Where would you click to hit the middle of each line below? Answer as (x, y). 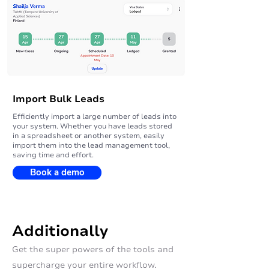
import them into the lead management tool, (91, 145)
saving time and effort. (53, 155)
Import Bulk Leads (59, 99)
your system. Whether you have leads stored (92, 126)
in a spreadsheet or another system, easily (89, 136)
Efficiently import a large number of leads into (95, 116)
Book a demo (57, 172)
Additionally (60, 231)
